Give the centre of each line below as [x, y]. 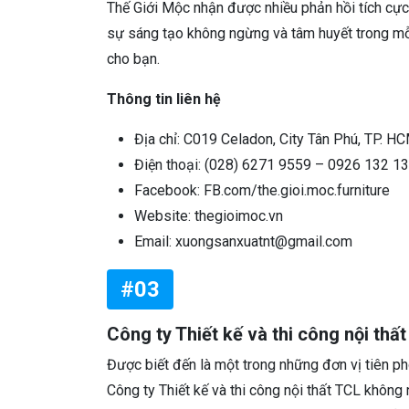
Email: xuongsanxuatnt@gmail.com [243, 242]
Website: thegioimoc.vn [209, 216]
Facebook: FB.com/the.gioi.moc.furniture [262, 191]
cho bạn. [133, 59]
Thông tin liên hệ [164, 100]
